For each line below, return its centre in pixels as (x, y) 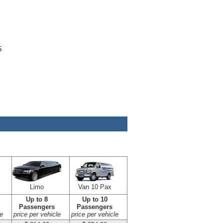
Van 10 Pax (95, 187)
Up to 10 (95, 200)
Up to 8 (37, 200)
